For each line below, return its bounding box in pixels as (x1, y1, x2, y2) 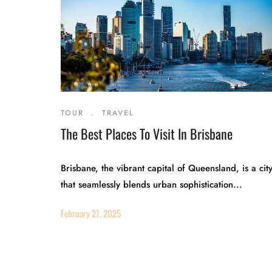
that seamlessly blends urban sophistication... (61, 178, 242, 191)
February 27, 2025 (61, 206, 121, 220)
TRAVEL (102, 107, 134, 118)
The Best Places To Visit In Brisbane (61, 124, 233, 143)
